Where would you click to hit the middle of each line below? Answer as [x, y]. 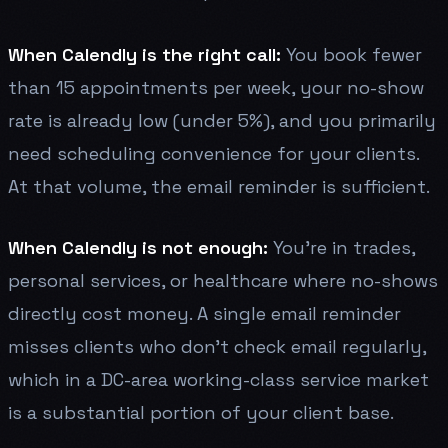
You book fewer [351, 54]
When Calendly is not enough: [138, 247]
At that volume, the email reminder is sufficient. [219, 186]
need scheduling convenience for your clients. [213, 153]
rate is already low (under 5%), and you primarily [222, 120]
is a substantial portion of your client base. [201, 412]
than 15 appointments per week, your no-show [216, 87]
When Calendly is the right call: [144, 54]
